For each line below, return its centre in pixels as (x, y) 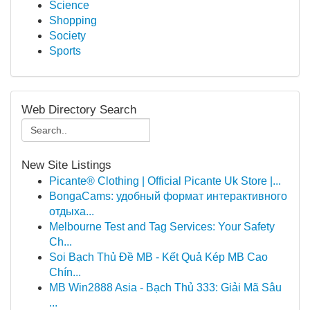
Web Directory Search (79, 110)
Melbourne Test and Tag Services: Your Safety (162, 227)
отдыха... (72, 211)
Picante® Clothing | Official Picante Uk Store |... (165, 181)
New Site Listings (66, 165)
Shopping (73, 20)
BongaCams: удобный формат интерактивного (168, 196)
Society (67, 36)
